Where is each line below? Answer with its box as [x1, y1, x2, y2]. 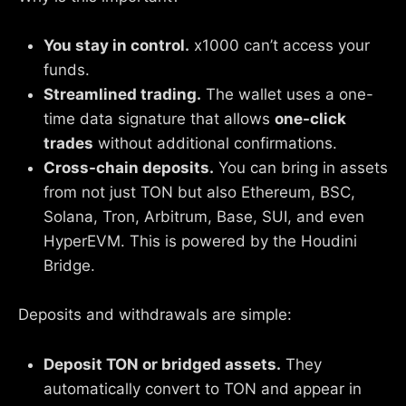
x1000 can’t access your [189, 36, 370, 55]
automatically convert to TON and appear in [43, 379, 362, 398]
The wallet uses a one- [201, 85, 373, 104]
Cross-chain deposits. [43, 159, 214, 178]
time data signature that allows [43, 110, 275, 129]
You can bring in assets [214, 159, 388, 178]
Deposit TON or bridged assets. [43, 354, 281, 373]
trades [43, 134, 93, 153]
